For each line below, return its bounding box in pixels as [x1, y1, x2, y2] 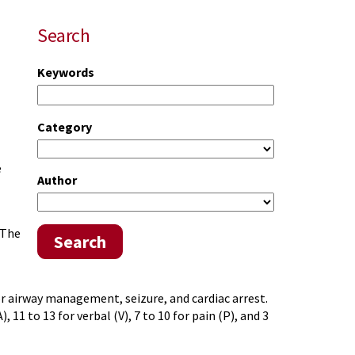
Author [37, 172, 77, 188]
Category [37, 119, 92, 135]
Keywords [37, 64, 94, 80]
